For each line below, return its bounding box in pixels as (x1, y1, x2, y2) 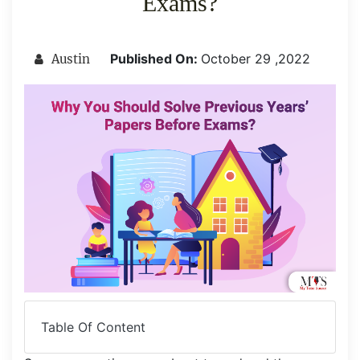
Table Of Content (41, 318, 145, 335)
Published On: (109, 51, 198, 67)
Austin (47, 51, 90, 67)
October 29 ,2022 (200, 51, 310, 67)
